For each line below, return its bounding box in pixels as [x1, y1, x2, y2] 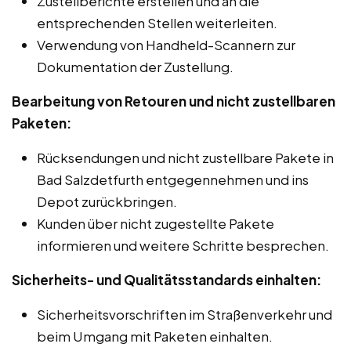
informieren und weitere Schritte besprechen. [37, 236, 329, 254]
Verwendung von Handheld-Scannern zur [37, 35, 295, 53]
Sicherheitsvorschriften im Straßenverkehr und [37, 305, 332, 323]
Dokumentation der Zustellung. [37, 57, 233, 75]
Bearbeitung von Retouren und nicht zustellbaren [12, 92, 335, 110]
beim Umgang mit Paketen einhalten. [37, 327, 273, 345]
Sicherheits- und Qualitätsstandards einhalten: [12, 270, 321, 288]
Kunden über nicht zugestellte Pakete [37, 214, 274, 232]
